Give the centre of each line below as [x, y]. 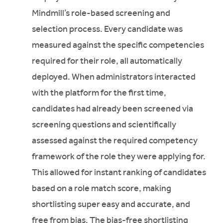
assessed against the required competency [115, 140]
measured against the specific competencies [118, 45]
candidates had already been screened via [113, 108]
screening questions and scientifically [104, 124]
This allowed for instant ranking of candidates [119, 172]
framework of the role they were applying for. [119, 156]
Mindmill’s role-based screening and [101, 13]
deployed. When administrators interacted [114, 76]
